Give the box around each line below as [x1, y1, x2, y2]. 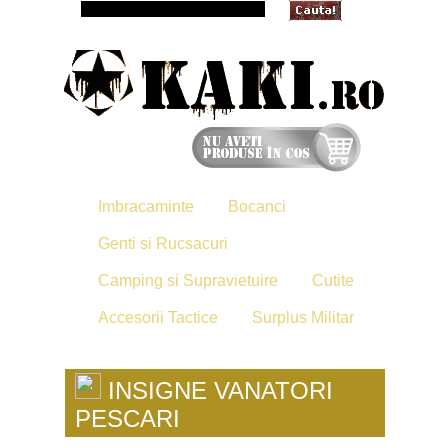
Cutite [312, 272, 354, 289]
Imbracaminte [98, 198, 194, 215]
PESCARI [75, 405, 180, 432]
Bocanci [228, 198, 286, 215]
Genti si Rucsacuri [98, 235, 228, 252]
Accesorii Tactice [98, 309, 218, 326]
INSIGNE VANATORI [101, 377, 333, 404]
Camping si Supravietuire [98, 272, 278, 289]
